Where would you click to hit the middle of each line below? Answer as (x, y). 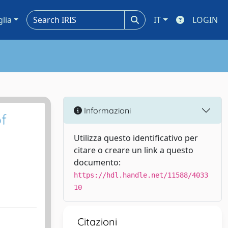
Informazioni (106, 110)
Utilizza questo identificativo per (136, 138)
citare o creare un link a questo (134, 150)
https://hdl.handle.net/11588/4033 (141, 175)
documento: (97, 162)
